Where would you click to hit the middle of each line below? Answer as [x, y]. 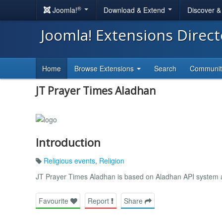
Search [165, 68]
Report [99, 200]
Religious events [69, 160]
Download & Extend [135, 10]
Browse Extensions [105, 68]
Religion [112, 160]
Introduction [68, 142]
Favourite [55, 200]
